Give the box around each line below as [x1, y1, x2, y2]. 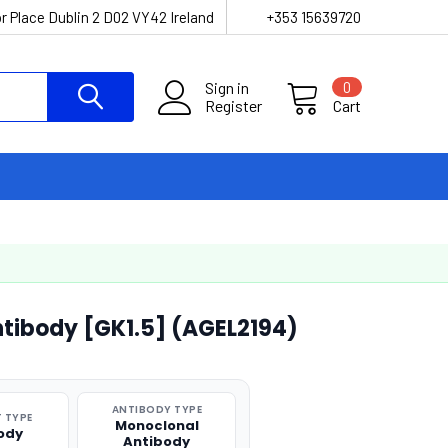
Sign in [205, 78, 249, 97]
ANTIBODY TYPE [111, 402, 203, 417]
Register [205, 96, 262, 115]
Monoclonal [114, 416, 199, 435]
